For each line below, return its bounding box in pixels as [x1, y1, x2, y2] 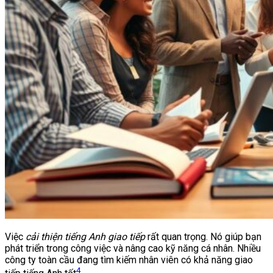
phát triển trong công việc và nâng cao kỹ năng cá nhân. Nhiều [5, 242, 261, 254]
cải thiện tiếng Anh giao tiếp [26, 230, 145, 243]
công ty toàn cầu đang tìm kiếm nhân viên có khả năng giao [5, 253, 253, 266]
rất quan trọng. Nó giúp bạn [145, 230, 261, 243]
